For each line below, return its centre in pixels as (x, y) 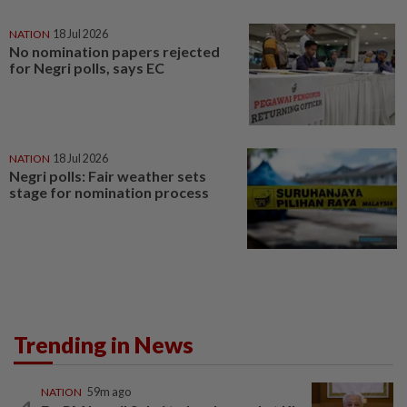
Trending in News (104, 345)
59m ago (109, 392)
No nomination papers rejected (114, 51)
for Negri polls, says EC (87, 67)
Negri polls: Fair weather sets (108, 175)
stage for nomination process (109, 192)
